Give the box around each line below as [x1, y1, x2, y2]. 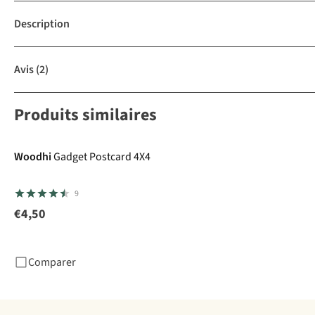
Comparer [28, 255, 76, 271]
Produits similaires [14, 103, 157, 128]
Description [14, 16, 70, 32]
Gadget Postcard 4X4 [53, 149, 150, 165]
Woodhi [14, 149, 51, 165]
